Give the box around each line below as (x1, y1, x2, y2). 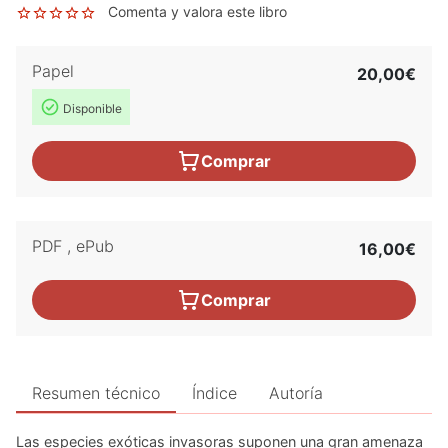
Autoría (269, 382, 323, 403)
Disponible (60, 100, 122, 116)
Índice (192, 382, 237, 403)
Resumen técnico (32, 382, 160, 403)
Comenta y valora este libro (108, 2, 287, 20)
